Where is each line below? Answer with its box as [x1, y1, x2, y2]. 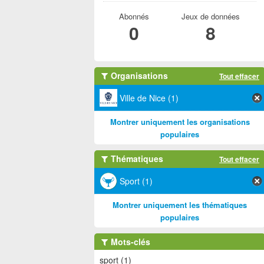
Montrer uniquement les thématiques [113, 199, 247, 210]
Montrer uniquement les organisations [110, 116, 250, 127]
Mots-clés [108, 236, 150, 247]
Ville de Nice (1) [120, 92, 179, 104]
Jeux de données [181, 11, 240, 22]
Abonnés [118, 11, 149, 22]
